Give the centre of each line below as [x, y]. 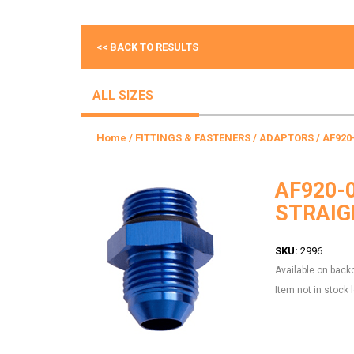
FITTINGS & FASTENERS [193, 138]
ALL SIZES [123, 95]
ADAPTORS [286, 138]
